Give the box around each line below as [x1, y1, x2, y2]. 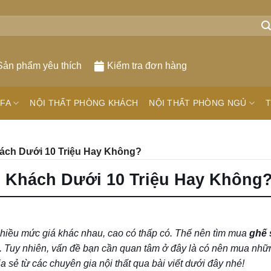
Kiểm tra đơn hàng [107, 60, 188, 71]
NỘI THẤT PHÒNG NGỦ [149, 98, 247, 108]
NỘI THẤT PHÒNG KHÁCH [30, 98, 139, 108]
